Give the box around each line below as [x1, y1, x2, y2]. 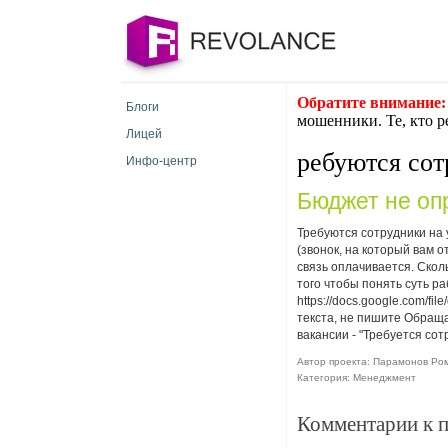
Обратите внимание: [297, 94, 446, 111]
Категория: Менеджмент [297, 372, 416, 383]
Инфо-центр [126, 154, 197, 168]
